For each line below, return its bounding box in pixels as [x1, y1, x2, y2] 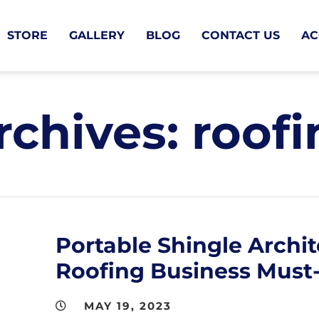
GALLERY [69, 28, 125, 42]
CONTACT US [202, 28, 281, 42]
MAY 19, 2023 [84, 298, 172, 313]
